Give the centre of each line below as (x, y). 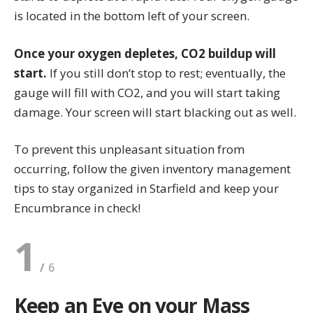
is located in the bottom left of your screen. (132, 16)
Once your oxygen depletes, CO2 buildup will (145, 53)
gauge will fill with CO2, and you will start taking (147, 92)
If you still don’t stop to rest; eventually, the (168, 73)
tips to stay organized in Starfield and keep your (146, 189)
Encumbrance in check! (77, 208)
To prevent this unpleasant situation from (129, 150)
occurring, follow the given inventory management (152, 169)
